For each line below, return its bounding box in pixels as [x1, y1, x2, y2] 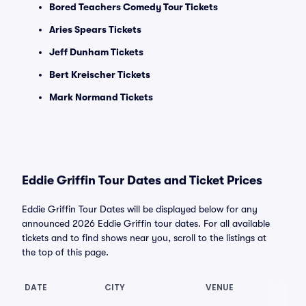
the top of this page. [22, 247, 109, 258]
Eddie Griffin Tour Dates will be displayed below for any [22, 204, 258, 214]
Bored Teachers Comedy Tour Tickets [49, 1, 218, 12]
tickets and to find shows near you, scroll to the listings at [22, 232, 266, 243]
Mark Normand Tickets [49, 92, 153, 102]
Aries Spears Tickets [49, 24, 141, 35]
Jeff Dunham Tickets [49, 46, 143, 57]
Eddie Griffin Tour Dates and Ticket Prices [22, 173, 262, 187]
